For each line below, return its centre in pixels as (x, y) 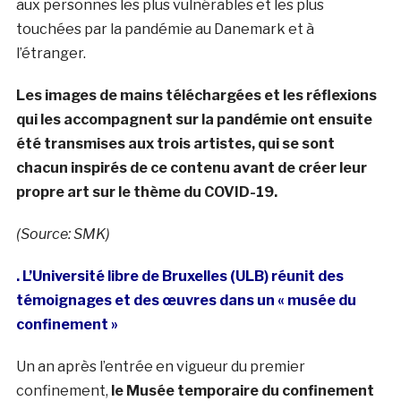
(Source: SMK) (63, 234)
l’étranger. (51, 53)
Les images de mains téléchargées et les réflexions (196, 95)
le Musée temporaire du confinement (242, 390)
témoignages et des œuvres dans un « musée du (186, 300)
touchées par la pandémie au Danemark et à (166, 29)
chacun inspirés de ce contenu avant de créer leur (191, 167)
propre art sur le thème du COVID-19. (146, 192)
